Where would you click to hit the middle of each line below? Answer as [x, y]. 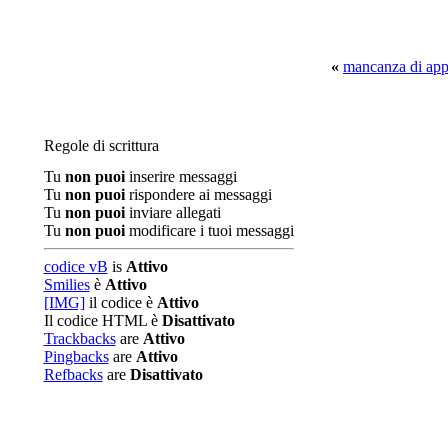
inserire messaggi [180, 176]
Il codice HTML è [102, 320]
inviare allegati [172, 212]
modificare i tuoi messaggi [209, 230]
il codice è [120, 302]
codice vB [75, 266]
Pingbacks [76, 356]
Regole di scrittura [101, 145]
